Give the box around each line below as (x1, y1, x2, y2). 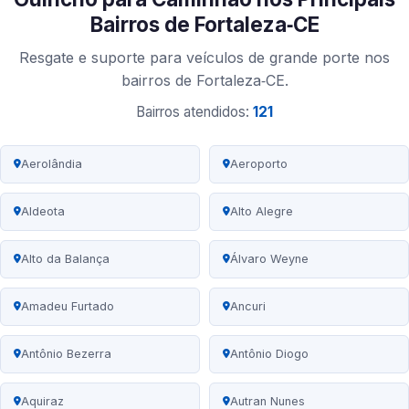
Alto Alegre (230, 204, 293, 219)
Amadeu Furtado (21, 299, 114, 314)
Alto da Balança (21, 252, 110, 267)
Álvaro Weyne (230, 252, 309, 267)
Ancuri (230, 299, 266, 314)
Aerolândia (21, 157, 82, 172)
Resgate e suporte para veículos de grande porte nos (19, 48, 390, 68)
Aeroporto (230, 157, 288, 172)
